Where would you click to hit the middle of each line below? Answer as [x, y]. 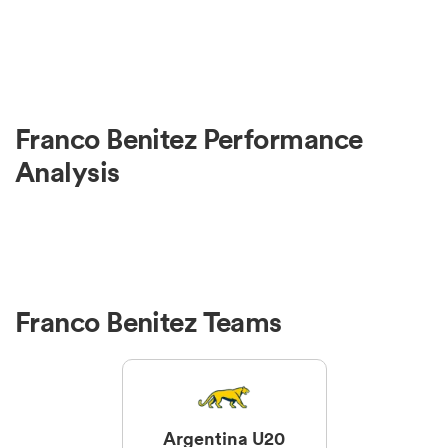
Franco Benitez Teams [148, 321]
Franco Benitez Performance [189, 139]
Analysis [67, 172]
